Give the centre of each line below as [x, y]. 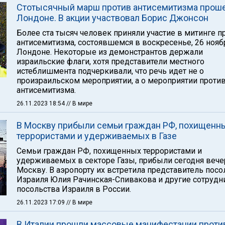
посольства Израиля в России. [74, 189]
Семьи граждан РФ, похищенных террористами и [109, 151]
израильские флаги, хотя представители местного [110, 62]
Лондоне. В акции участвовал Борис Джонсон [113, 18]
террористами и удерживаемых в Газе [97, 136]
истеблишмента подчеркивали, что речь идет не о [110, 71]
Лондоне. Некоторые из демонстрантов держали [110, 52]
